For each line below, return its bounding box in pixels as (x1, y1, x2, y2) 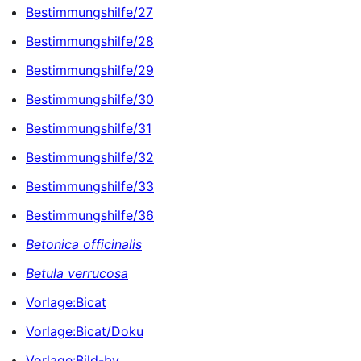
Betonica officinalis (26, 235, 142, 252)
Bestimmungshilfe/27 (26, 3, 153, 20)
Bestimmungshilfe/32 (26, 148, 154, 165)
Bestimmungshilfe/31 (26, 119, 151, 136)
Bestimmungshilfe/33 (26, 177, 154, 194)
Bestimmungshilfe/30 (26, 90, 154, 107)
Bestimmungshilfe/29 (26, 61, 154, 78)
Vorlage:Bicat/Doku (26, 322, 143, 339)
